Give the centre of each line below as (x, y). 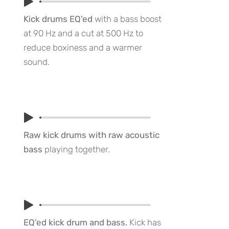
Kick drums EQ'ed (58, 19)
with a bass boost (127, 19)
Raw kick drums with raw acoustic (91, 135)
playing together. (76, 149)
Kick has (144, 222)
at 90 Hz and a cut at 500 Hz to (83, 33)
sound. (37, 62)
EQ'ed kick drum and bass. (75, 222)
